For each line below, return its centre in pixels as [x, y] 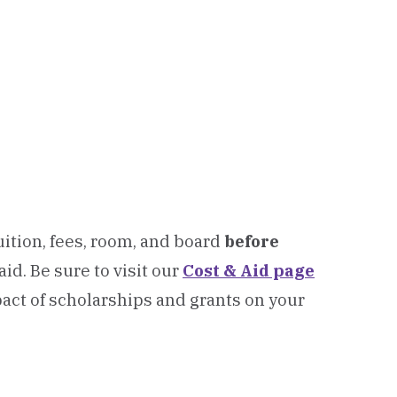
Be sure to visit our [106, 270]
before [252, 241]
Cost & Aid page [249, 270]
